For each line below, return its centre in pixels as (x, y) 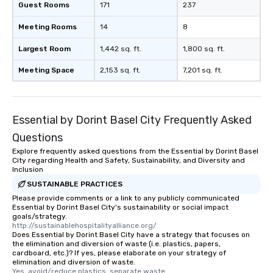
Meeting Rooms (48, 27)
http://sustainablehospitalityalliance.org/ (84, 226)
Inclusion (28, 170)
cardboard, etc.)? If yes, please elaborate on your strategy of (119, 253)
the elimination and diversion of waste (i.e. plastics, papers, (116, 244)
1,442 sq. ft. (121, 49)
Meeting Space (46, 70)
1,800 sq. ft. (204, 49)
